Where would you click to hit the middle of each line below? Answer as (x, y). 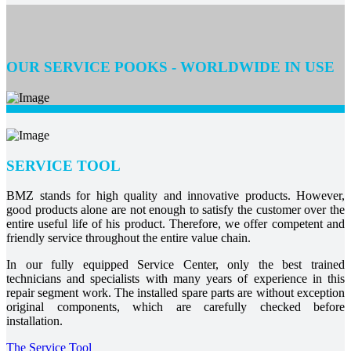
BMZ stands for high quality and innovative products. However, (175, 196)
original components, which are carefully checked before (175, 307)
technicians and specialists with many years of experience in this (175, 279)
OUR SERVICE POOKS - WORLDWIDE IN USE (170, 67)
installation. (34, 321)
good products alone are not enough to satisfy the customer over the (175, 210)
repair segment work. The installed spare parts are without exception (175, 293)
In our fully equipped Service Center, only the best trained (175, 265)
